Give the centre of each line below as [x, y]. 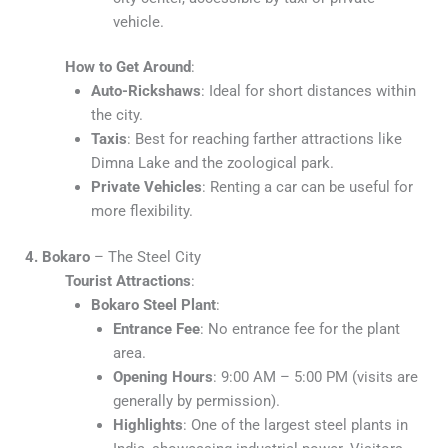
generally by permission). [196, 401]
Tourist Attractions [128, 281]
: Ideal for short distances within [308, 91]
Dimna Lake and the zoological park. [212, 163]
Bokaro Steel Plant [153, 305]
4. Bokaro [57, 257]
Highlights [147, 425]
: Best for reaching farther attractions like [264, 139]
